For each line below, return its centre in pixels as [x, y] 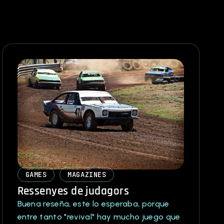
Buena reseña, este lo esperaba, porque [93, 204]
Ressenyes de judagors [73, 191]
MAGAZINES [87, 175]
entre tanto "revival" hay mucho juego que [99, 217]
